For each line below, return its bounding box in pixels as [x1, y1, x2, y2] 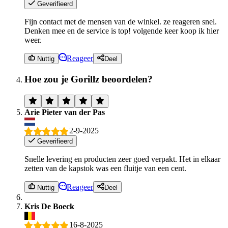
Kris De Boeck [24, 202, 74, 211]
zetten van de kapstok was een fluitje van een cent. [24, 164, 186, 173]
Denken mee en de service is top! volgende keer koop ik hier [24, 26, 219, 35]
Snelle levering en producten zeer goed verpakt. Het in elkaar [24, 155, 220, 164]
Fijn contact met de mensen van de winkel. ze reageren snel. [24, 17, 217, 26]
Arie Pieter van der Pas [24, 107, 105, 117]
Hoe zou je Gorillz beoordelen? [24, 73, 153, 84]
